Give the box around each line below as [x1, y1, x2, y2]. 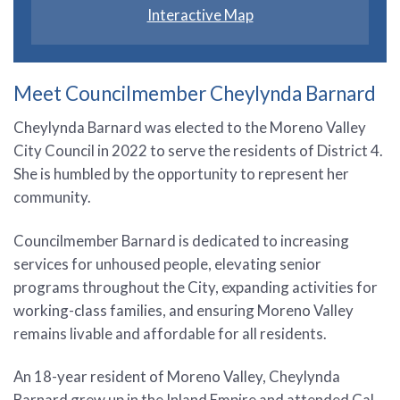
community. [13, 187, 91, 207]
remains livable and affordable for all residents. [13, 323, 327, 343]
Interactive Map [146, 5, 254, 25]
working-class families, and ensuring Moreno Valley [13, 300, 354, 320]
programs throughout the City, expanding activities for [13, 277, 378, 296]
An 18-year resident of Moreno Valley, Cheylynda [13, 367, 340, 387]
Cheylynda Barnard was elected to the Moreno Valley [13, 118, 366, 137]
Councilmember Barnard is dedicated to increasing [13, 230, 349, 250]
